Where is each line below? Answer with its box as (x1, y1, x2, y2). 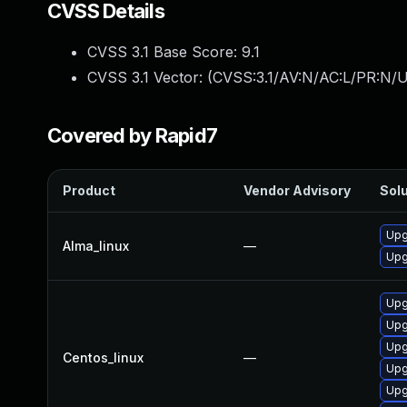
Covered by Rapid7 (47, 124, 218, 147)
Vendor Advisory (243, 183, 351, 198)
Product (63, 183, 115, 198)
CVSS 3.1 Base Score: (87, 43, 242, 61)
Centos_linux (63, 350, 144, 365)
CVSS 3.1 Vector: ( (87, 68, 213, 86)
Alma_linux (63, 238, 129, 253)
